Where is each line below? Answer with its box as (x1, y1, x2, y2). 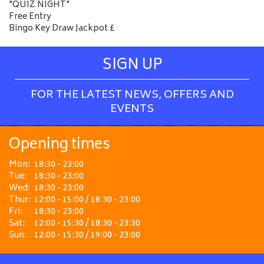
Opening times (9, 133, 110, 158)
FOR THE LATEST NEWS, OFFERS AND (30, 86, 234, 105)
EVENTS (110, 100, 154, 119)
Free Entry (9, 9, 51, 24)
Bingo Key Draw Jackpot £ (9, 21, 115, 36)
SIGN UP (102, 53, 162, 78)
